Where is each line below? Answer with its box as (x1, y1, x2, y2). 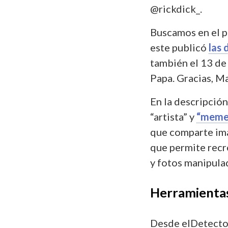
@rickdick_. (150, 2, 202, 15)
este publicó (150, 41, 209, 53)
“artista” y (150, 110, 196, 123)
